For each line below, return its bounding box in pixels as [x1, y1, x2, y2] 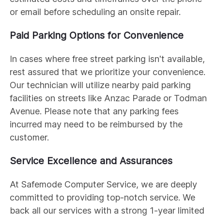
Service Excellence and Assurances [10, 155, 172, 167]
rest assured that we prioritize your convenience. [10, 66, 205, 77]
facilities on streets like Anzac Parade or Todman [10, 93, 207, 103]
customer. [10, 132, 49, 142]
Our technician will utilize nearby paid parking [10, 79, 191, 90]
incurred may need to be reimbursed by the [10, 119, 183, 129]
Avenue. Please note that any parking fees [10, 106, 179, 116]
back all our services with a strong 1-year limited [10, 205, 204, 216]
